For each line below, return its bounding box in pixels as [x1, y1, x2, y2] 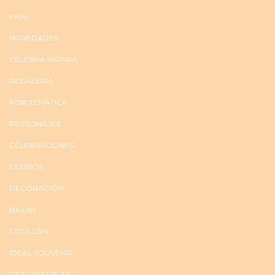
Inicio [9, 11, 28, 21]
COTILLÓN [9, 226, 48, 236]
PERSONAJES [9, 118, 60, 128]
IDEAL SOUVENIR [9, 247, 73, 257]
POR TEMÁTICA [9, 97, 68, 107]
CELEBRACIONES [9, 140, 74, 150]
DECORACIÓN [9, 183, 63, 193]
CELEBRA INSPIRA [9, 54, 77, 64]
